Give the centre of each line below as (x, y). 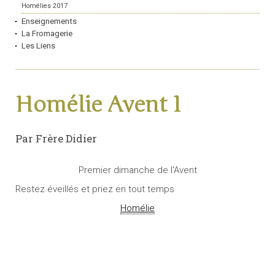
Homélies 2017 (45, 6)
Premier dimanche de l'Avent (137, 170)
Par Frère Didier (56, 139)
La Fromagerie (47, 34)
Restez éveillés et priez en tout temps (95, 189)
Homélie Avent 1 (98, 105)
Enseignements (49, 21)
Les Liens (38, 46)
